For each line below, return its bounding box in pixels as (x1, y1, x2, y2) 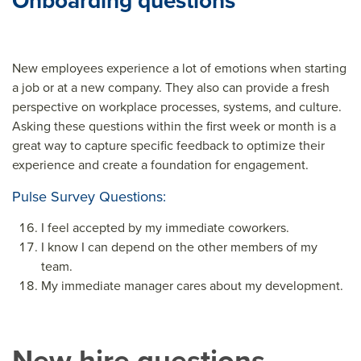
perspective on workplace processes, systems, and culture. (12, 98, 342, 116)
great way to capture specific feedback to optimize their (12, 136, 325, 155)
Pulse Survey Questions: (12, 186, 166, 207)
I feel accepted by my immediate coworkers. (41, 218, 289, 237)
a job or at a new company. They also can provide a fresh (12, 78, 330, 97)
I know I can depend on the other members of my (41, 238, 317, 256)
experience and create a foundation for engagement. (12, 156, 309, 174)
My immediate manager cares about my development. (41, 276, 343, 295)
